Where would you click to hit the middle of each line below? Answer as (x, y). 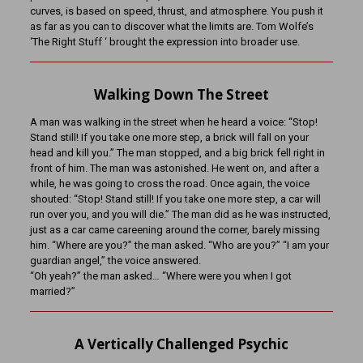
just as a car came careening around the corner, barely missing (175, 230)
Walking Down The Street (181, 95)
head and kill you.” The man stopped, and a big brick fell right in (177, 153)
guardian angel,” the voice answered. (115, 261)
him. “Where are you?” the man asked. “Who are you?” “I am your (179, 246)
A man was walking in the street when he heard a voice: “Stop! (173, 122)
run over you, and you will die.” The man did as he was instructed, (180, 215)
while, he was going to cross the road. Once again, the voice (169, 184)
